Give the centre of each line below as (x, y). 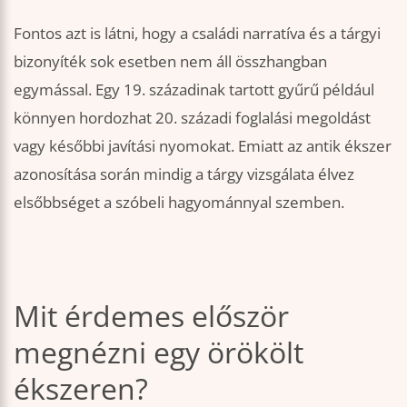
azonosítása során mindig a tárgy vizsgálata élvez (184, 174)
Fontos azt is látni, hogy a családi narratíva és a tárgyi (197, 33)
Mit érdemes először (151, 316)
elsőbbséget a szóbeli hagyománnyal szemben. (179, 202)
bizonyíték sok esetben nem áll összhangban (170, 61)
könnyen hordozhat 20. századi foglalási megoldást (192, 117)
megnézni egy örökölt (159, 352)
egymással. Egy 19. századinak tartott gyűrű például (194, 89)
